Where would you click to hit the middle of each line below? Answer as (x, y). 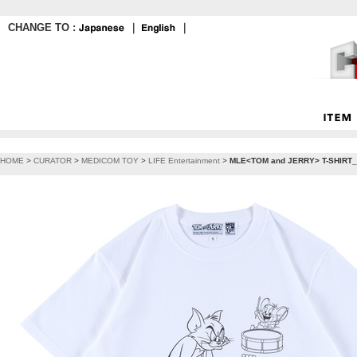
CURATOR (53, 161)
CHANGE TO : (43, 27)
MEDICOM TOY (110, 161)
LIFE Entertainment (184, 161)
